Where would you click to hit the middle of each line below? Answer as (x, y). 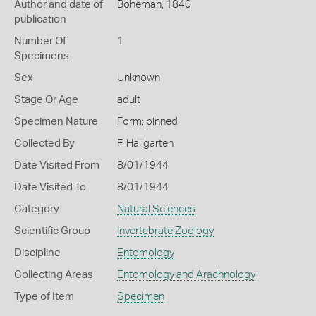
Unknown (138, 78)
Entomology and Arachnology (186, 275)
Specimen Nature (56, 122)
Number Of (40, 41)
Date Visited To (50, 187)
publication (40, 19)
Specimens (42, 56)
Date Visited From (57, 165)
